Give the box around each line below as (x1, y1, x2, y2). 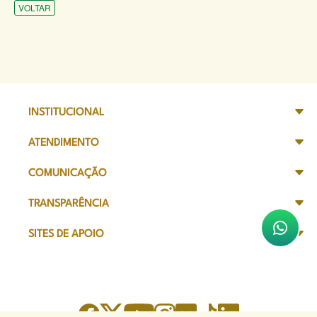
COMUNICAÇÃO (28, 168, 107, 180)
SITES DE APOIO (28, 229, 104, 241)
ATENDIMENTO (28, 138, 99, 149)
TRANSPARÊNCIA (28, 199, 109, 210)
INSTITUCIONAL (28, 108, 104, 119)
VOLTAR (18, 1, 51, 14)
